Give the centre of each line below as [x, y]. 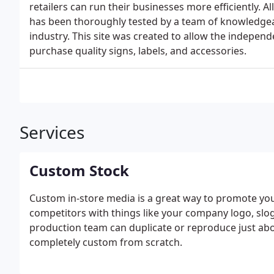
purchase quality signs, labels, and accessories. [138, 51]
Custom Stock [79, 170]
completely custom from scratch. [106, 242]
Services [52, 132]
